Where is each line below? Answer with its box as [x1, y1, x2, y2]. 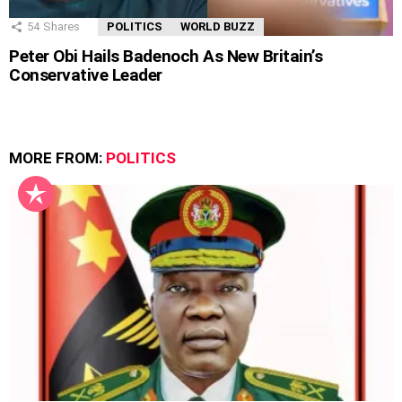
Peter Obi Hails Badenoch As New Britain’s [9, 46, 323, 67]
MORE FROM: [9, 149, 106, 168]
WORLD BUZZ [180, 20, 255, 34]
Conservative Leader [9, 65, 162, 86]
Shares [43, 20, 80, 34]
